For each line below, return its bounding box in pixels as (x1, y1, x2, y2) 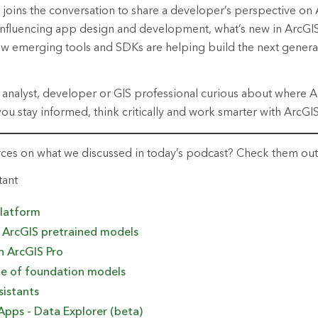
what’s (214, 24, 246, 35)
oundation (30, 267, 84, 278)
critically (122, 106, 164, 119)
